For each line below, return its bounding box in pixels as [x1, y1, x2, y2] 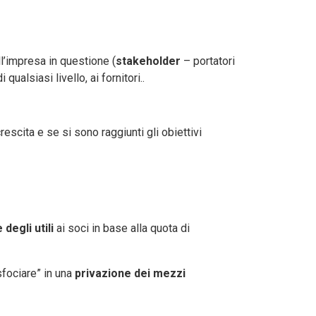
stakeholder [116, 54, 181, 68]
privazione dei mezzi [75, 266, 186, 280]
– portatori [181, 54, 235, 68]
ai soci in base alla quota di [54, 221, 190, 235]
